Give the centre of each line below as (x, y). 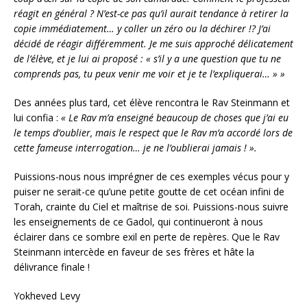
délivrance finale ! (52, 267)
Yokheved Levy (47, 295)
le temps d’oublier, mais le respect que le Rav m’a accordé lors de (153, 132)
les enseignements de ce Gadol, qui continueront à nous (138, 221)
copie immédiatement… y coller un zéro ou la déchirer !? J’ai (142, 28)
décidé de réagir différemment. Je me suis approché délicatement (153, 43)
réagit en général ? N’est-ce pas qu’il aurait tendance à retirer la (151, 13)
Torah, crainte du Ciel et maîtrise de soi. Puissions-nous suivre (151, 206)
